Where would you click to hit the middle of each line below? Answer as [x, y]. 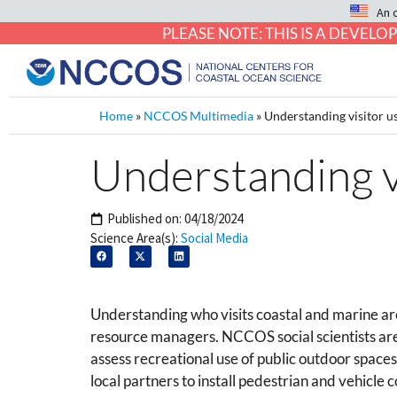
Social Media [214, 238]
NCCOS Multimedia [198, 116]
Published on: [146, 218]
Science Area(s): [134, 238]
